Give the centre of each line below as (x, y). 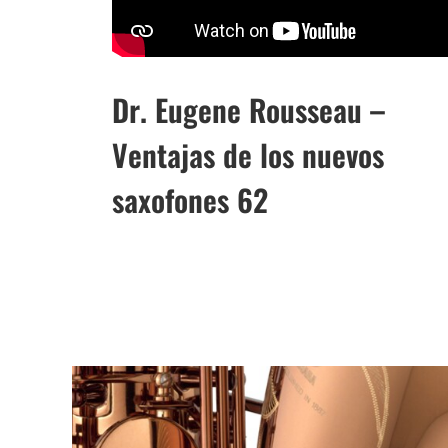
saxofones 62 (190, 200)
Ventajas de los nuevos (248, 155)
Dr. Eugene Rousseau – (248, 110)
